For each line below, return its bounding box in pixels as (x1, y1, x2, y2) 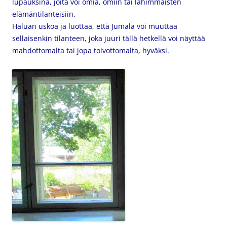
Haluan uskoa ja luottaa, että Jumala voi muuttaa (12, 21, 177, 31)
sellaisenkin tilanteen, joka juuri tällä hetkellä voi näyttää (12, 33, 205, 43)
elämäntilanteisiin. (12, 9, 75, 19)
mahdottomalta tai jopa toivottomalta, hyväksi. (12, 46, 173, 55)
